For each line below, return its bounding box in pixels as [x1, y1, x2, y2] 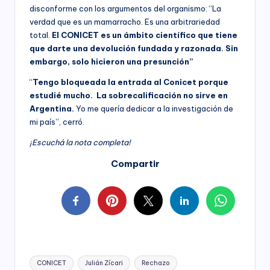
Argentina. [30, 103, 76, 113]
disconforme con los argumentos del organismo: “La [30, 3, 221, 13]
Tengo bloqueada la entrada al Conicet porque [33, 77, 228, 87]
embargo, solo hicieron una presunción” [30, 56, 193, 66]
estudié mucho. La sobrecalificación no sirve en [30, 90, 228, 100]
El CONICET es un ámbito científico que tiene [52, 30, 237, 40]
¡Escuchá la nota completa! [30, 137, 131, 147]
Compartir [110, 157, 160, 169]
